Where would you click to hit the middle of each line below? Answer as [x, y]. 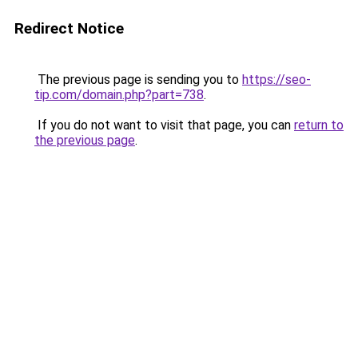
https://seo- [276, 80]
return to [319, 125]
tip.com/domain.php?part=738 [119, 95]
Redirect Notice [69, 28]
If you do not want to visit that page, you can [164, 125]
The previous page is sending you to [138, 80]
